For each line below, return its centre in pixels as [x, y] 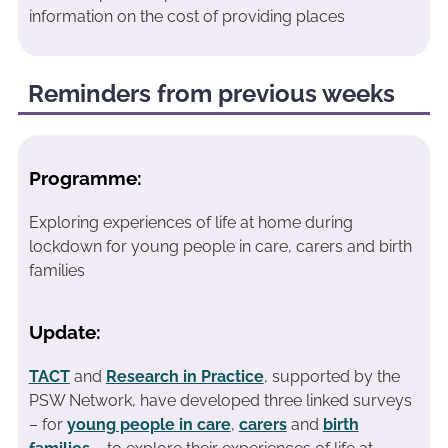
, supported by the [331, 376]
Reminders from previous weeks [211, 94]
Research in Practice [184, 376]
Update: [64, 331]
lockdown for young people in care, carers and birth [220, 247]
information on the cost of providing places [186, 17]
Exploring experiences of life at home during [190, 223]
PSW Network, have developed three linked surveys [220, 400]
